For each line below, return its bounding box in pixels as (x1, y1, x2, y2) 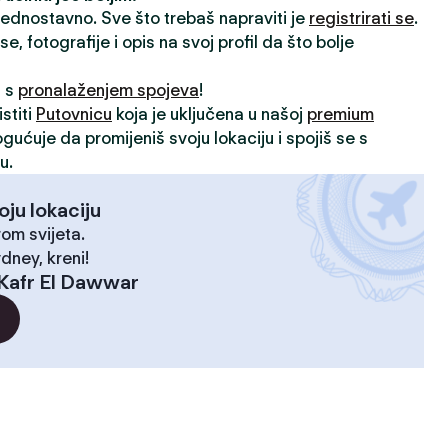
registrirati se (309, 8, 414, 28)
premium (307, 104, 374, 124)
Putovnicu (36, 104, 112, 124)
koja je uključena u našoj (112, 104, 307, 124)
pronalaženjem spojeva (18, 80, 199, 100)
